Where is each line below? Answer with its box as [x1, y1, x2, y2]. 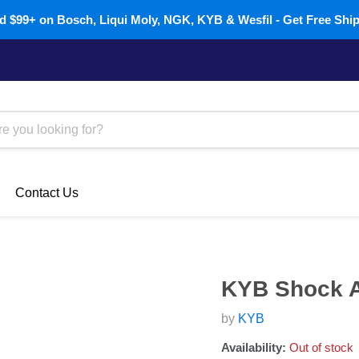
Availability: [220, 341, 286, 354]
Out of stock [288, 341, 353, 354]
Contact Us [15, 186, 79, 200]
